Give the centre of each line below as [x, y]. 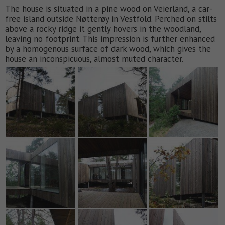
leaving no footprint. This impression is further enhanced [110, 38]
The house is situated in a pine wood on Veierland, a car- [109, 8]
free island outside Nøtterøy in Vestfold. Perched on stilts [111, 18]
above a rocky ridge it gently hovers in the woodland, [103, 28]
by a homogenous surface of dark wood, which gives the [108, 48]
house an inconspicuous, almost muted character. [94, 59]
